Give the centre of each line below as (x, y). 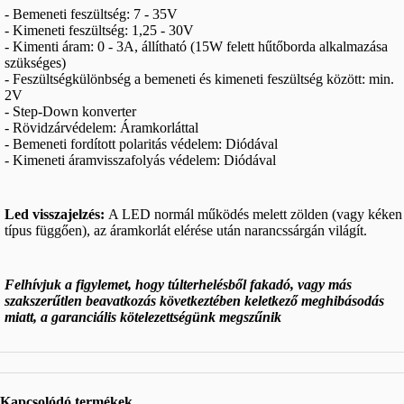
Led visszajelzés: (56, 214)
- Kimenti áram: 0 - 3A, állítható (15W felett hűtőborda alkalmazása (196, 46)
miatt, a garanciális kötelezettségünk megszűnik (143, 317)
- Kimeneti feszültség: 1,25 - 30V (99, 30)
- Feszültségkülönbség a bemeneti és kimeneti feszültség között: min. (199, 79)
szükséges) (35, 63)
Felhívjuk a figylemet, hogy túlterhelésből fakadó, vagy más (178, 285)
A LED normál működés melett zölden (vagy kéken (255, 214)
